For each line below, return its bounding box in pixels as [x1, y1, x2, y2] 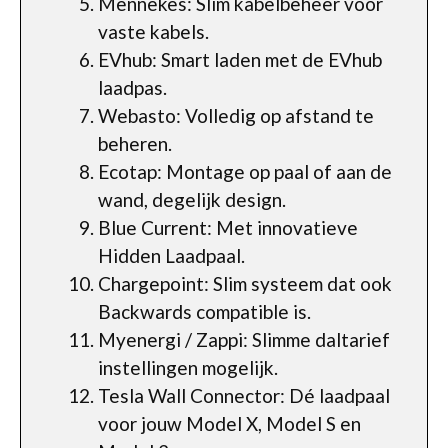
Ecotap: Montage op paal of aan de [98, 159, 392, 183]
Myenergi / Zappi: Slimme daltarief [98, 327, 390, 351]
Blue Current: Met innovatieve [98, 215, 358, 239]
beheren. [98, 131, 172, 155]
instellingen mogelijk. [98, 355, 278, 379]
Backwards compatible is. [98, 299, 311, 323]
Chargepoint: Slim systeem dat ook [98, 271, 392, 295]
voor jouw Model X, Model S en [98, 411, 361, 435]
